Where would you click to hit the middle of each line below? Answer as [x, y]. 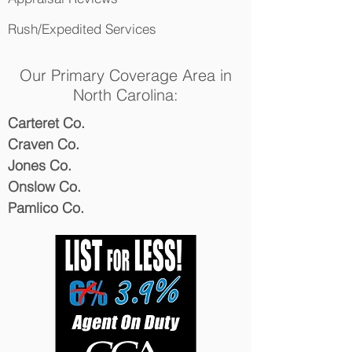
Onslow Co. [44, 187]
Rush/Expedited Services [82, 29]
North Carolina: [126, 95]
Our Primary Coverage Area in [126, 75]
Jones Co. [40, 165]
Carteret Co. [46, 123]
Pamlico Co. [46, 208]
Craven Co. [44, 144]
